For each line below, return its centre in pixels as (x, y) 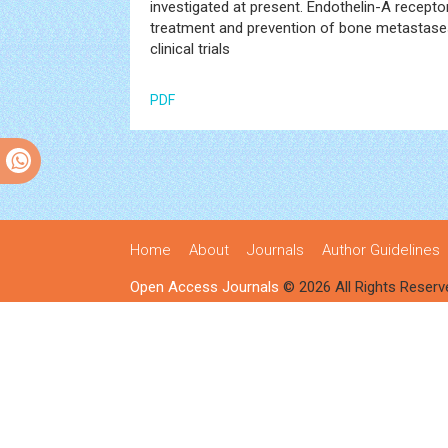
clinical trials (190, 49)
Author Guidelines (381, 250)
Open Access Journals (204, 287)
